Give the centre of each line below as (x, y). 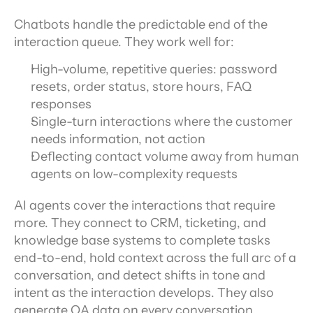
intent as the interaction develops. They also (144, 293)
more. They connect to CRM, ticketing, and (140, 223)
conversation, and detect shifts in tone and (140, 275)
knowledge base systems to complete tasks (142, 240)
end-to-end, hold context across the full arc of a (155, 258)
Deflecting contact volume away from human (165, 156)
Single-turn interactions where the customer (162, 122)
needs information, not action (118, 139)
